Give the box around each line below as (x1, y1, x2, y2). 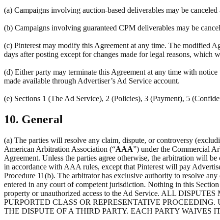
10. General (4, 113, 63, 126)
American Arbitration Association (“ (4, 145, 115, 153)
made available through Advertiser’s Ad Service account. (4, 77, 180, 85)
